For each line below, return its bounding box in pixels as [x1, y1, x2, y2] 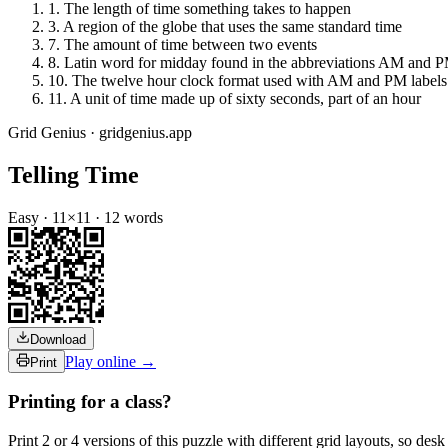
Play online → [65, 352, 156, 370]
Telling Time [8, 161, 139, 188]
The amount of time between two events [64, 35, 317, 53]
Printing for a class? [8, 391, 172, 413]
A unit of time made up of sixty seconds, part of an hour [70, 89, 421, 107]
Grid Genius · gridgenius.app [8, 123, 192, 141]
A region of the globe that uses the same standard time [63, 17, 402, 35]
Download [30, 331, 86, 347]
